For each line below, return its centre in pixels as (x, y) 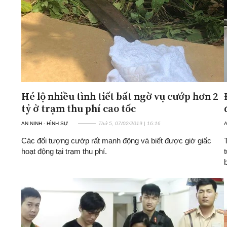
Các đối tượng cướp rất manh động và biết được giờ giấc (116, 140)
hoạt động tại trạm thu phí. (64, 151)
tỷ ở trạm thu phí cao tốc (79, 108)
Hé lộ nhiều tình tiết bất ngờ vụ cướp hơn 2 (120, 96)
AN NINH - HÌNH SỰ (45, 123)
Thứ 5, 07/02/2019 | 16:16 (129, 123)
